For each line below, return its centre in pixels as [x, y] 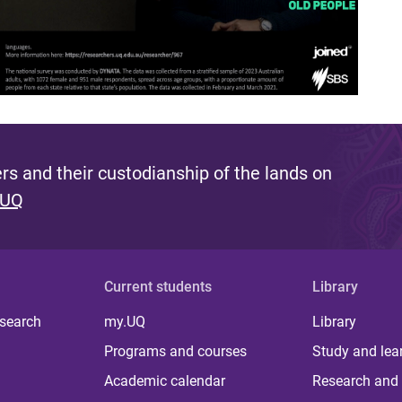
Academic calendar [165, 380]
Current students [158, 286]
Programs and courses [176, 351]
